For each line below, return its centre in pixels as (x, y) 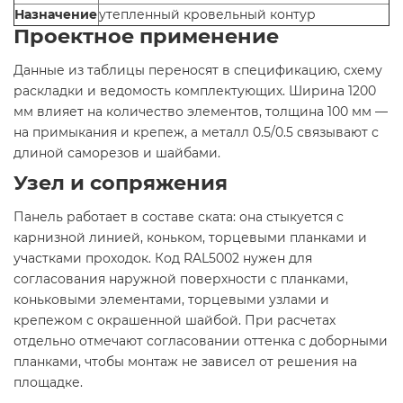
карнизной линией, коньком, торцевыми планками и (190, 237)
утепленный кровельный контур (207, 14)
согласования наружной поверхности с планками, (181, 278)
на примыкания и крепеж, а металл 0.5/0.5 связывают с (196, 132)
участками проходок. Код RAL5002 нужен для (163, 258)
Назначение (56, 14)
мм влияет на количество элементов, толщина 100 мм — (201, 111)
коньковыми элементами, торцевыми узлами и (171, 299)
